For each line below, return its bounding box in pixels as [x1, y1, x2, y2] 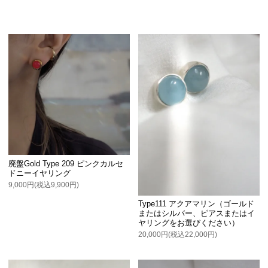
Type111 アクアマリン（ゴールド [138, 199, 255, 209]
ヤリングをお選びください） [138, 218, 240, 228]
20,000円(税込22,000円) [138, 230, 218, 239]
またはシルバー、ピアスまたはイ [138, 209, 255, 218]
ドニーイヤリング [8, 168, 71, 178]
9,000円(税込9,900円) [8, 180, 80, 189]
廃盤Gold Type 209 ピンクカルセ [8, 159, 124, 168]
